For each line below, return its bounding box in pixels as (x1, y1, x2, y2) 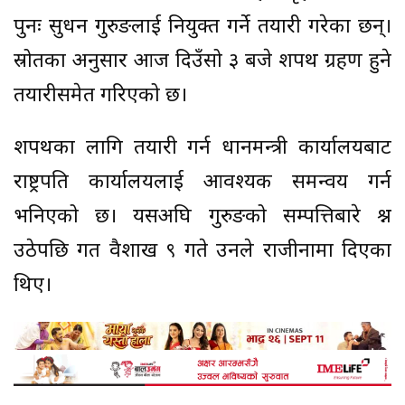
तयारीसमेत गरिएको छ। (14, 82, 187, 109)
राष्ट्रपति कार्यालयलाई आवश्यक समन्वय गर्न (14, 169, 391, 196)
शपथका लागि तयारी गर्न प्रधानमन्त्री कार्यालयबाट (14, 135, 391, 162)
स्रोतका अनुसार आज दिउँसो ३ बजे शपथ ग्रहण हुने (14, 48, 391, 75)
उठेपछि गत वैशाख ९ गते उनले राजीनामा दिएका (14, 238, 391, 265)
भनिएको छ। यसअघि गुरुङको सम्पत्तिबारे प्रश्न (14, 203, 391, 231)
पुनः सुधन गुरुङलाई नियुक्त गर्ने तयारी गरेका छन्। (14, 14, 391, 41)
